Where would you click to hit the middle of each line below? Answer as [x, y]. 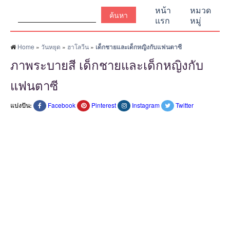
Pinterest [104, 105]
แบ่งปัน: [21, 105]
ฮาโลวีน [78, 46]
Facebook [62, 105]
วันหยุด [51, 46]
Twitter [185, 105]
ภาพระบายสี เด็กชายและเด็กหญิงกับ [107, 64]
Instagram [146, 105]
